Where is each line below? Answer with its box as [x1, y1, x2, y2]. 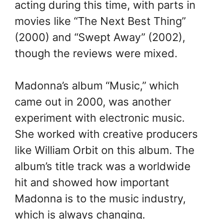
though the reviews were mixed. [15, 47, 177, 60]
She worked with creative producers [15, 128, 198, 141]
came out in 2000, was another [15, 95, 171, 109]
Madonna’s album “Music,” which [15, 79, 179, 92]
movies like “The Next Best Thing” [15, 15, 186, 28]
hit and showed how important [15, 176, 169, 189]
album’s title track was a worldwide [15, 160, 191, 173]
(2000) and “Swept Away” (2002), [15, 31, 185, 44]
